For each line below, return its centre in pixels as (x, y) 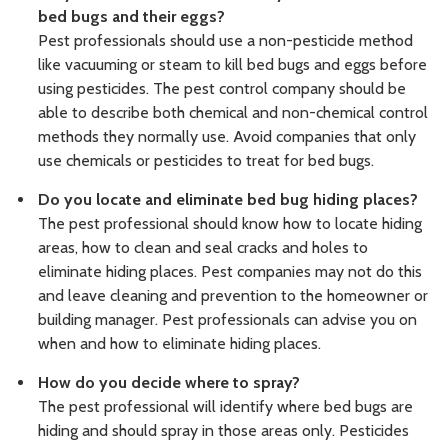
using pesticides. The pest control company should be (222, 88)
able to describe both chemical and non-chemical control (233, 112)
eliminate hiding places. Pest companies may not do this (230, 271)
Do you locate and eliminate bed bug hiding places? (228, 199)
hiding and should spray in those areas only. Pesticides (223, 430)
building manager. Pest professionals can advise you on (227, 319)
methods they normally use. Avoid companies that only (227, 136)
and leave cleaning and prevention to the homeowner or (233, 295)
